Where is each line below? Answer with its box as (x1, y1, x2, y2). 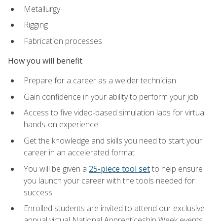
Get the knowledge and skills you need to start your (24, 135, 202, 147)
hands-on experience (24, 119, 98, 130)
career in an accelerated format (24, 147, 135, 158)
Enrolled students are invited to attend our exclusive (24, 203, 205, 214)
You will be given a (24, 163, 89, 174)
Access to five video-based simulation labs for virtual (24, 107, 206, 118)
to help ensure (150, 163, 203, 174)
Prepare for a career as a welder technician (24, 75, 176, 86)
